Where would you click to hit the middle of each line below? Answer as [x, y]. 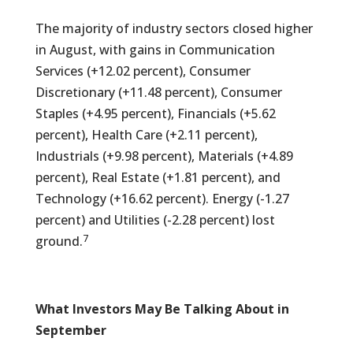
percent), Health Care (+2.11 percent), [146, 135]
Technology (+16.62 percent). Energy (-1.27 [162, 199]
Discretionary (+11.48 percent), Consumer [158, 92]
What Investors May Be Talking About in [162, 309]
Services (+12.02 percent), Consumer [143, 71]
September [71, 330]
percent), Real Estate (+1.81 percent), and [158, 177]
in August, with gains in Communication [155, 50]
